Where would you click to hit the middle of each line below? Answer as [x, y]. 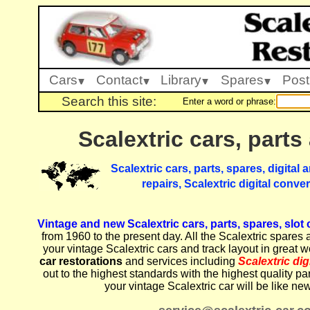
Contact [119, 80]
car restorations [81, 261]
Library [181, 80]
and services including [180, 261]
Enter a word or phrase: [229, 101]
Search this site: [109, 101]
